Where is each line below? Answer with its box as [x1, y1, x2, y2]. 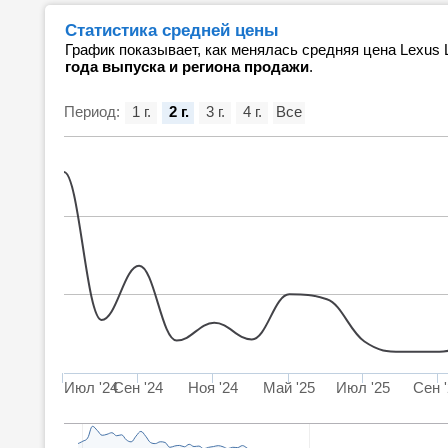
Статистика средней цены [65, 20, 279, 40]
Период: [64, 103, 120, 120]
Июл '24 [64, 379, 118, 396]
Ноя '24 [188, 379, 239, 396]
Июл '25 [336, 379, 391, 396]
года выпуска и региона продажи [65, 58, 309, 75]
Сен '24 [113, 379, 164, 396]
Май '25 [263, 379, 316, 396]
